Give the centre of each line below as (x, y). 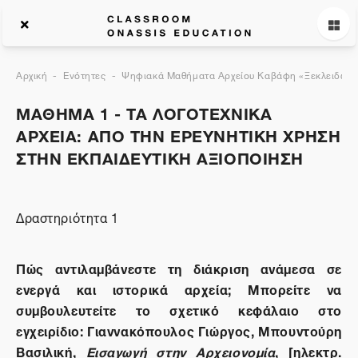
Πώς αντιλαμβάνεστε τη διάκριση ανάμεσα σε (179, 267)
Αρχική (32, 74)
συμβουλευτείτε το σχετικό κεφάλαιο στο (179, 309)
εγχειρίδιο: (52, 330)
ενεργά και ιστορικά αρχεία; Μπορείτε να (179, 288)
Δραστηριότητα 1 (68, 217)
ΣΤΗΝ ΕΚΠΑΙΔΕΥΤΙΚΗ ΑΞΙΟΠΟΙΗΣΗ (160, 156)
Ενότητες (85, 74)
